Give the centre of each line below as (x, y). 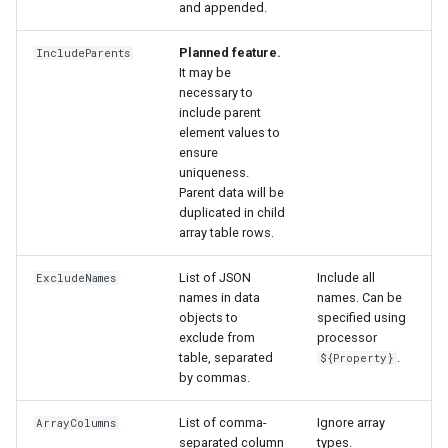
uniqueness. (214, 173)
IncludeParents (83, 53)
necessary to (216, 93)
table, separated (226, 358)
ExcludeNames (76, 278)
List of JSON (215, 278)
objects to (208, 318)
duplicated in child (232, 213)
